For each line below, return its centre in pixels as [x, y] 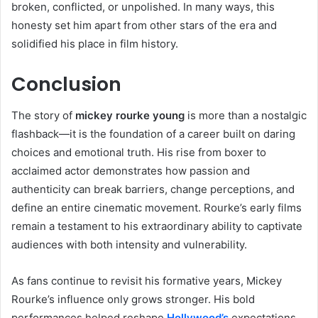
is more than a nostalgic [246, 116]
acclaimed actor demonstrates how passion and [131, 171]
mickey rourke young [130, 116]
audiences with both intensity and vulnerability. [129, 245]
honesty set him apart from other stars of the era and [144, 25]
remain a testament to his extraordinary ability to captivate [157, 226]
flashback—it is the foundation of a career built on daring [153, 134]
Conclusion [66, 84]
